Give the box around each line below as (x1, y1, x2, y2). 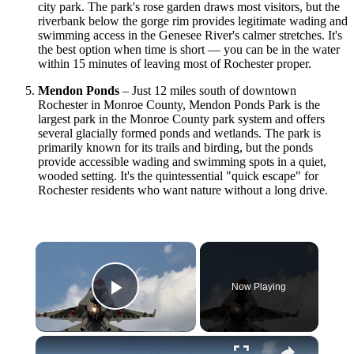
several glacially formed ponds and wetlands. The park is (38, 126, 321, 140)
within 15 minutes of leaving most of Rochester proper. (38, 56, 311, 70)
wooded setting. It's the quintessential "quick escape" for (38, 168, 318, 183)
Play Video (115, 296, 230, 323)
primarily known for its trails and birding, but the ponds (38, 140, 313, 154)
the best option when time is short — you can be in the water (38, 42, 340, 56)
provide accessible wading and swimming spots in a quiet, (38, 154, 326, 168)
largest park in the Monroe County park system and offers (38, 111, 325, 126)
